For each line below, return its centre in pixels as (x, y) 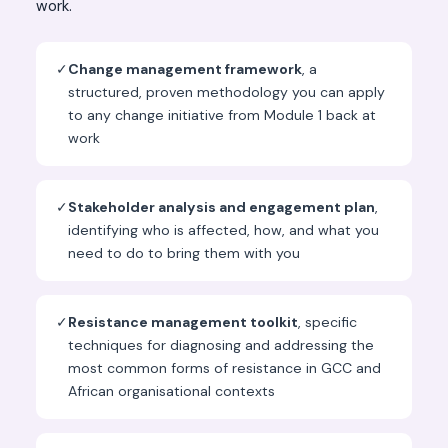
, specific (327, 322)
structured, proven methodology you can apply (226, 92)
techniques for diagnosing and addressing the (221, 345)
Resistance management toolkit (183, 322)
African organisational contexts (171, 391)
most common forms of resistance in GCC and (224, 368)
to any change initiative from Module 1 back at (222, 115)
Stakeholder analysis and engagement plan (221, 207)
